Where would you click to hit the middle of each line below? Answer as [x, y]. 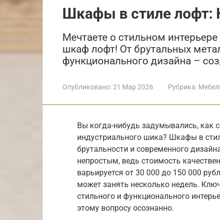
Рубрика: [182, 87]
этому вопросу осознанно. [125, 208]
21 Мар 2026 [133, 87]
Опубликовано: [87, 87]
